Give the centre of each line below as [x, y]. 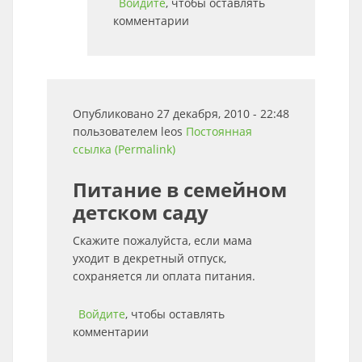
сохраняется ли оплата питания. [164, 276]
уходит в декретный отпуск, [149, 258]
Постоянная [219, 131]
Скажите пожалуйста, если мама [162, 240]
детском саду [141, 212]
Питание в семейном [180, 189]
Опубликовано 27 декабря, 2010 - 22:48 [181, 114]
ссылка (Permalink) [124, 149]
